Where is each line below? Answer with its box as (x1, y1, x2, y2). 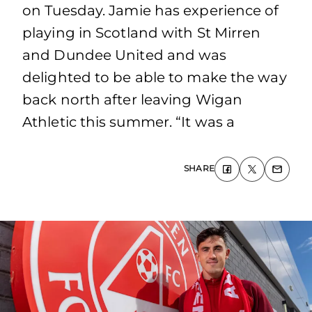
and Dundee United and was (22, 47, 227, 63)
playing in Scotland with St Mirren (22, 24, 261, 41)
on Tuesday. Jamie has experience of (22, 2, 279, 19)
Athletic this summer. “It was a (22, 114, 235, 130)
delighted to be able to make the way (22, 69, 287, 86)
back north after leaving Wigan (22, 91, 243, 108)
